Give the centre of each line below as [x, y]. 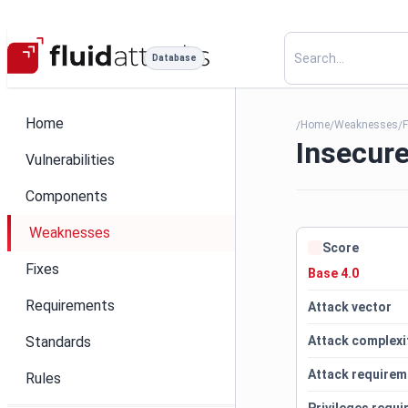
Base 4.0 [334, 273]
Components [66, 196]
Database [174, 58]
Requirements [70, 306]
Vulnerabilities [70, 160]
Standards [58, 342]
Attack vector [350, 307]
